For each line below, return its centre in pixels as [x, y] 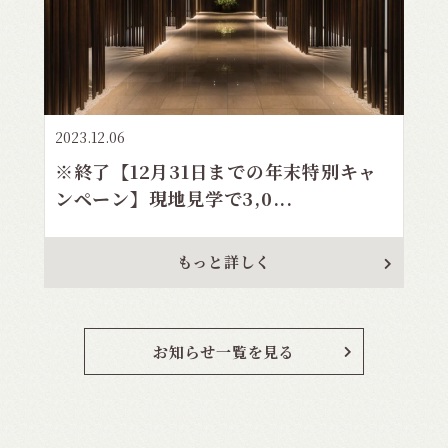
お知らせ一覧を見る [224, 351]
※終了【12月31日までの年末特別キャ [216, 170]
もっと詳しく [224, 261]
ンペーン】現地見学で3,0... [173, 197]
